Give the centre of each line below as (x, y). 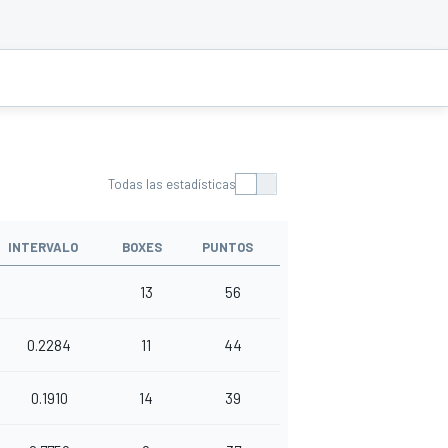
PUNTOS (227, 247)
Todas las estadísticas (172, 184)
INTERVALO (43, 247)
